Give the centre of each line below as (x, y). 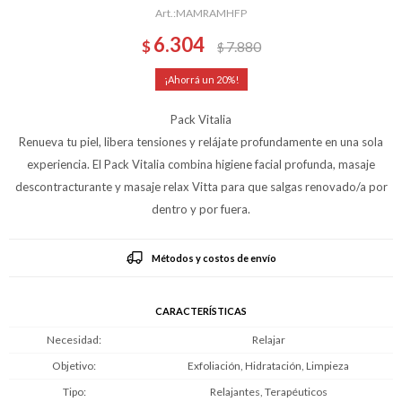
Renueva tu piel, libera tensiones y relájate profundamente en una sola (201, 142)
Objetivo (73, 366)
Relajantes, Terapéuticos (268, 392)
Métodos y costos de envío (214, 258)
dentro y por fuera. (201, 209)
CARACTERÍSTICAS (201, 311)
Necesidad (73, 340)
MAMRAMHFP (211, 13)
